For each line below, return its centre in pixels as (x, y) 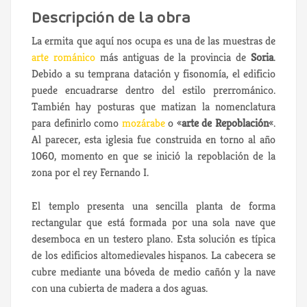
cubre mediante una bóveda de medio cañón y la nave (153, 272)
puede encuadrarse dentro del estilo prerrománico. (153, 90)
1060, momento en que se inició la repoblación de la (153, 156)
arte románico (63, 58)
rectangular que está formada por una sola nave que (153, 223)
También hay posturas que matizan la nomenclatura (153, 107)
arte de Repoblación (225, 123)
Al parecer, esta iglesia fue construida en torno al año (153, 140)
